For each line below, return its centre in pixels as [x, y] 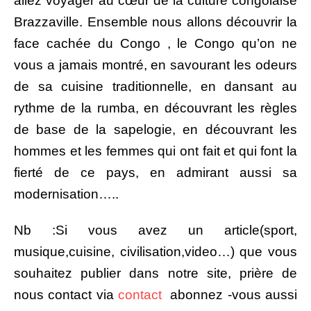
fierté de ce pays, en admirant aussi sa [155, 173]
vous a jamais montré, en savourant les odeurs [155, 65]
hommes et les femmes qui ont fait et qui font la [155, 151]
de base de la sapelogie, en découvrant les [155, 130]
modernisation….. [66, 194]
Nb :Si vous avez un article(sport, [155, 230]
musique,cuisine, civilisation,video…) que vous [155, 252]
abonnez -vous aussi [229, 295]
